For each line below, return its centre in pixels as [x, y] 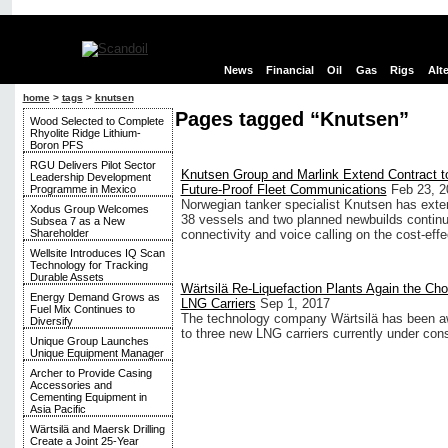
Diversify [51, 321]
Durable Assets [66, 277]
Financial [290, 70]
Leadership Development [90, 177]
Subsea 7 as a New [77, 221]
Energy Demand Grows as [94, 297]
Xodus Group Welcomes [89, 209]
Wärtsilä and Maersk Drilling [97, 429]
